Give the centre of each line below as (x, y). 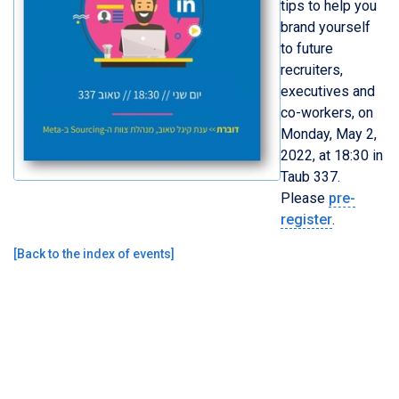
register (306, 219)
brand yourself (326, 27)
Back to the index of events (94, 253)
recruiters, (312, 69)
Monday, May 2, (329, 134)
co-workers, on (327, 112)
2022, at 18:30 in (332, 155)
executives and (328, 91)
